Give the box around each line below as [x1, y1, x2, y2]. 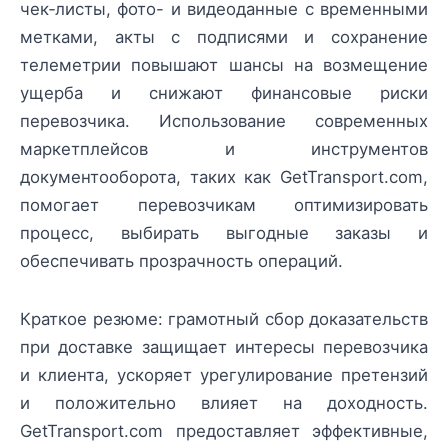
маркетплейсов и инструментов [20, 138, 428, 159]
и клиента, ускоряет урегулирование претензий [20, 364, 428, 385]
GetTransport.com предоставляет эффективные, [20, 420, 428, 441]
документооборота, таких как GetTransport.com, [20, 166, 428, 187]
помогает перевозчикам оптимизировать [20, 194, 428, 215]
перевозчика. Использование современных [20, 110, 428, 131]
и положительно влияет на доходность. [20, 392, 428, 413]
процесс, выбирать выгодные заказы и [20, 222, 428, 243]
